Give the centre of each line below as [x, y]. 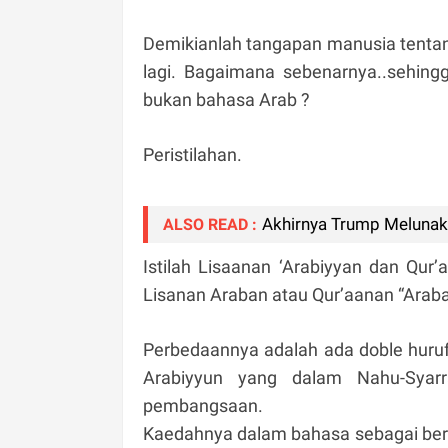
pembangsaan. [203, 405]
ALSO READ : [210, 224]
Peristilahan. [192, 154]
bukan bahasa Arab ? [226, 99]
